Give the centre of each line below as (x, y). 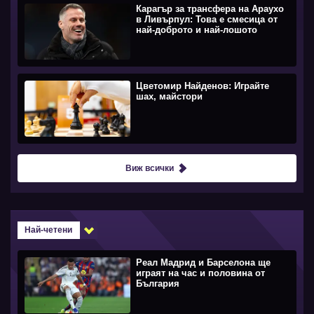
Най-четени (48, 230)
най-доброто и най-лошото (197, 29)
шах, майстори (170, 96)
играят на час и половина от (201, 273)
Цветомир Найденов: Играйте (203, 86)
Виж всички (149, 168)
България (158, 283)
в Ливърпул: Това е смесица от (207, 19)
